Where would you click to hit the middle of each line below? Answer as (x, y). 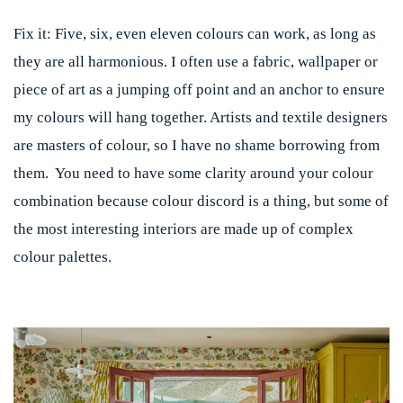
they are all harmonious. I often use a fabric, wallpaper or (196, 61)
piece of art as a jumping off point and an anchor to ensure (199, 89)
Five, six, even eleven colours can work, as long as (214, 33)
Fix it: (32, 33)
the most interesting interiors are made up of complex (184, 228)
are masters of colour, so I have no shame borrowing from (197, 145)
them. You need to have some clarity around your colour (193, 173)
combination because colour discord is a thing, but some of (201, 201)
